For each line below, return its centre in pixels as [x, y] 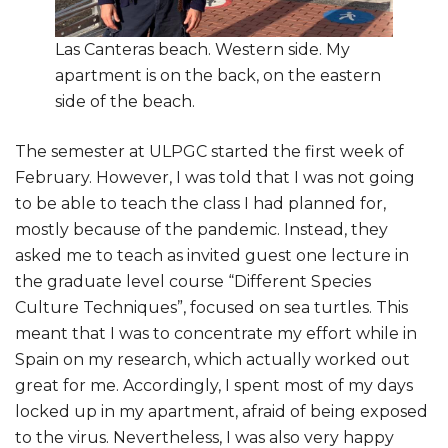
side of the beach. [125, 101]
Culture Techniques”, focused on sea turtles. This [211, 307]
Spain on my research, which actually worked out [212, 359]
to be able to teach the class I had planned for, [200, 203]
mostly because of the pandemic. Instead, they [201, 229]
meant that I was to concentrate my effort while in [216, 333]
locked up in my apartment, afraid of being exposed [221, 411]
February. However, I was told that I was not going [215, 177]
